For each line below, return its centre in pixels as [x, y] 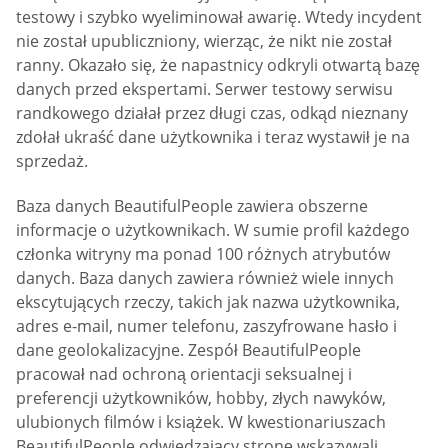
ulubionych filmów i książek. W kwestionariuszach [201, 422]
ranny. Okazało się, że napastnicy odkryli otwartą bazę [218, 65]
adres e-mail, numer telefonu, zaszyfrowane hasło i [206, 326]
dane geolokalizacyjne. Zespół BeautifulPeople [188, 350]
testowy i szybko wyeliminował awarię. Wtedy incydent [219, 17]
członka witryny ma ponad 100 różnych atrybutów [203, 254]
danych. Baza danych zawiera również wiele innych [205, 278]
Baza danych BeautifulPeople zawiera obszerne [192, 206]
